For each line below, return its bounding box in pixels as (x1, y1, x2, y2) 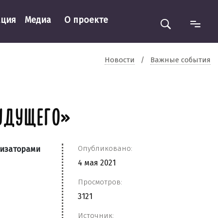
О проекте (64, 14, 108, 25)
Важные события (150, 55, 211, 64)
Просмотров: (78, 178, 122, 186)
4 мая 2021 (78, 158, 116, 167)
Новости (105, 55, 135, 64)
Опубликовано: (78, 144, 132, 153)
